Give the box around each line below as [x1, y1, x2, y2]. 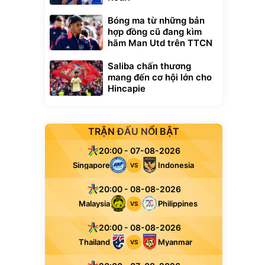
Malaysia [78, 199, 110, 208]
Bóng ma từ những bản [108, 15, 205, 26]
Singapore [72, 160, 110, 170]
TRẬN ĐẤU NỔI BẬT [88, 125, 179, 137]
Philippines [157, 199, 198, 208]
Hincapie [108, 83, 146, 94]
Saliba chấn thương [108, 60, 191, 72]
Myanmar [157, 237, 192, 247]
